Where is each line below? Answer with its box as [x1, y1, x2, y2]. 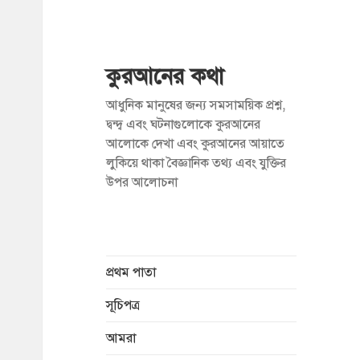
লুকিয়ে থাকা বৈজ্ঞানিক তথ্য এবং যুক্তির [105, 155, 286, 172]
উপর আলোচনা [105, 174, 178, 191]
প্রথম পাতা [105, 264, 156, 281]
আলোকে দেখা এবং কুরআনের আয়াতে [105, 136, 284, 153]
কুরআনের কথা [105, 63, 223, 91]
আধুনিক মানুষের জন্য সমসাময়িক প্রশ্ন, [105, 97, 285, 114]
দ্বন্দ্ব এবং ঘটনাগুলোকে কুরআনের [105, 117, 260, 133]
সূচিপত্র [105, 297, 140, 314]
